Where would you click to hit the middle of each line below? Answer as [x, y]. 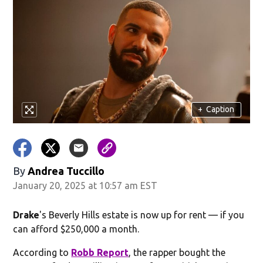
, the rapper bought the [177, 252]
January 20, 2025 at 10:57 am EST [85, 185]
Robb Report [100, 252]
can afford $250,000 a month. [76, 229]
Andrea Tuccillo [66, 171]
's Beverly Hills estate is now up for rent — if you [142, 215]
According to [42, 252]
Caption [220, 109]
